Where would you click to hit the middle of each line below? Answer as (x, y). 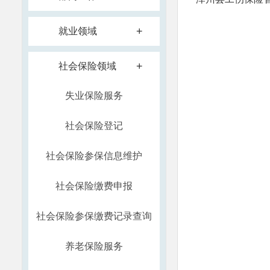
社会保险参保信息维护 (94, 156)
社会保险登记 (94, 126)
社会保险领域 (87, 66)
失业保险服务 (94, 96)
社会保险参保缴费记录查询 (94, 216)
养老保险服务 (94, 246)
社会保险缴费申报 (94, 186)
